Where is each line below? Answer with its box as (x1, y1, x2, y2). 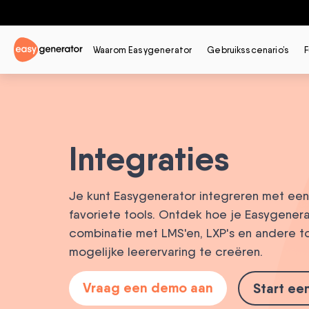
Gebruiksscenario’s (207, 44, 290, 55)
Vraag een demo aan (83, 279, 213, 297)
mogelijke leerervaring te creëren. (69, 244, 263, 259)
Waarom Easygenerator (93, 44, 192, 55)
